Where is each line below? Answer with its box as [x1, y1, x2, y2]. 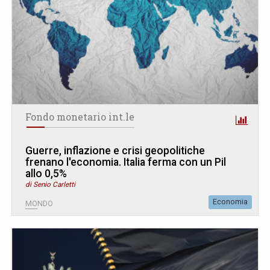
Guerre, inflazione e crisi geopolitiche [25, 144, 205, 157]
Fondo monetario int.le [25, 110, 134, 123]
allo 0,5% [25, 167, 67, 180]
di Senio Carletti [25, 180, 75, 189]
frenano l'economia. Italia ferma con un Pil [25, 155, 226, 168]
